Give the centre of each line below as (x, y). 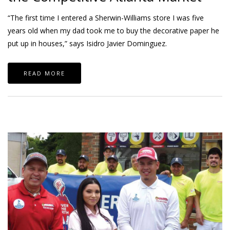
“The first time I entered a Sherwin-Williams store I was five (106, 17)
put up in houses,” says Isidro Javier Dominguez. (87, 43)
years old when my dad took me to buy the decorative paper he (113, 30)
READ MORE (44, 73)
